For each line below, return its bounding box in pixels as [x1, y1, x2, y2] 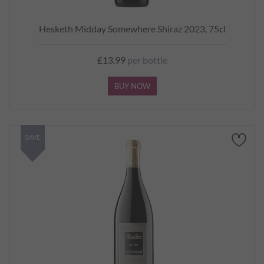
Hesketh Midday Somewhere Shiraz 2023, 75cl [38, 23, 226, 34]
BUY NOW [114, 81, 150, 91]
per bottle [125, 54, 167, 65]
